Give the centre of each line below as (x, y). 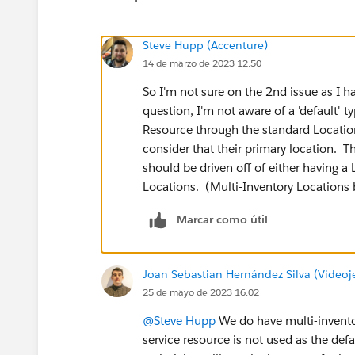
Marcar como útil (222, 219)
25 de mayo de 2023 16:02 (201, 292)
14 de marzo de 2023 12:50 (202, 63)
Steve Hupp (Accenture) (205, 45)
